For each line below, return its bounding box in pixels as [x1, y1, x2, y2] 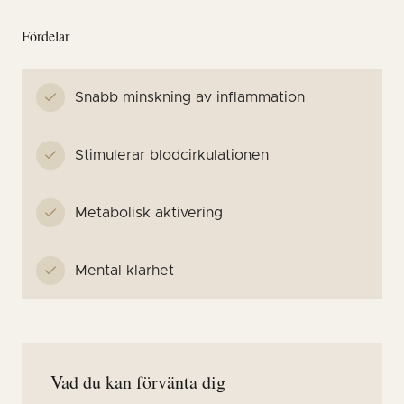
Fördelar [22, 26, 69, 45]
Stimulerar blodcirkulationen [75, 148, 269, 162]
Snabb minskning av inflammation [75, 90, 305, 105]
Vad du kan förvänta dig [50, 370, 225, 394]
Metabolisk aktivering [75, 206, 223, 220]
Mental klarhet [75, 263, 174, 278]
